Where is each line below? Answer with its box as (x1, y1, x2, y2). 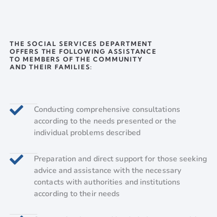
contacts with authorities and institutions (34, 176, 181, 187)
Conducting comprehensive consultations (34, 104, 180, 115)
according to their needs (34, 188, 120, 199)
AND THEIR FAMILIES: (10, 63, 93, 71)
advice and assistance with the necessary (34, 165, 182, 176)
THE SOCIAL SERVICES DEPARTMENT (10, 40, 153, 48)
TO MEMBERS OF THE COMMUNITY (10, 55, 143, 63)
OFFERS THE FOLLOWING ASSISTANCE (10, 47, 157, 56)
